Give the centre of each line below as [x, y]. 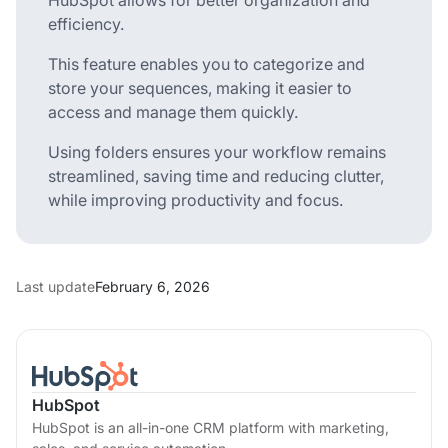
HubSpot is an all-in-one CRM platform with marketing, [210, 427]
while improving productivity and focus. [195, 199]
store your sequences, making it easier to [200, 87]
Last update [55, 286]
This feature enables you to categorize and [206, 63]
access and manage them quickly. [173, 111]
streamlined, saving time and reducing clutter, [216, 175]
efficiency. [86, 23]
